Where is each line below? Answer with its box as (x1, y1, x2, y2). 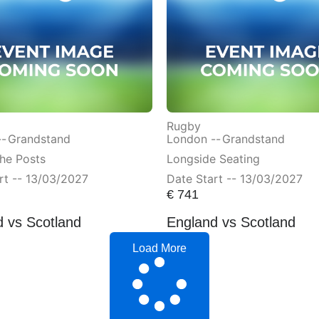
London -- (167, 132, 221, 147)
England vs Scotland (167, 214, 296, 231)
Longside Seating (167, 152, 260, 167)
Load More (132, 242, 187, 255)
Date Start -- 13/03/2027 (167, 172, 303, 187)
